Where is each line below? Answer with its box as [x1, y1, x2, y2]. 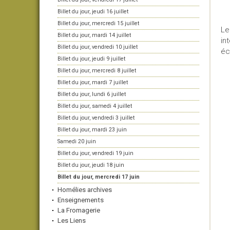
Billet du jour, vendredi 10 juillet [57, 44, 138, 50]
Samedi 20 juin [57, 138, 96, 145]
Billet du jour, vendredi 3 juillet [57, 114, 135, 121]
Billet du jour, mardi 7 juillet [57, 79, 128, 86]
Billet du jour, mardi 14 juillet [57, 32, 131, 39]
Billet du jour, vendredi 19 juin [57, 150, 133, 157]
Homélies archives [57, 186, 112, 194]
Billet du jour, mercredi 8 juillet [57, 67, 136, 74]
